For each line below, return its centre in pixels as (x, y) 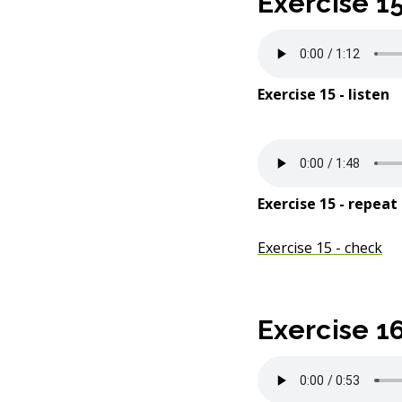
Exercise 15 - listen (323, 94)
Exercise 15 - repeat (328, 204)
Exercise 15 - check (320, 248)
